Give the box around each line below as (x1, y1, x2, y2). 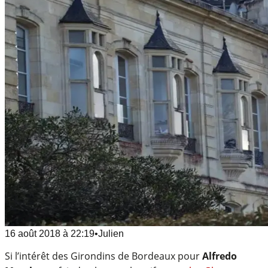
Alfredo (202, 249, 237, 263)
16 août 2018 (5, 228, 60, 239)
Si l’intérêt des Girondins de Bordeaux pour (5, 249, 202, 263)
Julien (98, 228, 124, 239)
